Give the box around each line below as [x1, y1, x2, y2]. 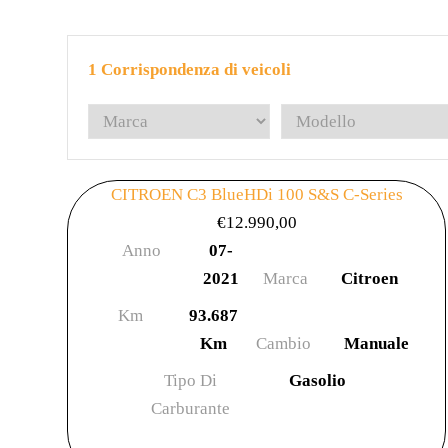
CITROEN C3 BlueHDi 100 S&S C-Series [110, 185, 403, 204]
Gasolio [288, 371, 346, 390]
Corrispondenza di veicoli [101, 60, 291, 79]
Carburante [151, 399, 231, 418]
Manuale [343, 334, 409, 353]
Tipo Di [164, 371, 218, 390]
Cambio [256, 334, 312, 353]
